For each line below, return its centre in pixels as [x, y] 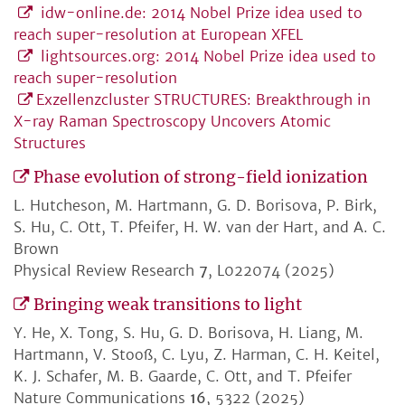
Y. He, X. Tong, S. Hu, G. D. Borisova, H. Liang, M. [188, 333]
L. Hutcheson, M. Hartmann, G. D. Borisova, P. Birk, [195, 206]
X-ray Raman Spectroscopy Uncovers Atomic [172, 122]
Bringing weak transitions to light [168, 305]
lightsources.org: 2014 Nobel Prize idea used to [206, 57]
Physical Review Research [106, 271]
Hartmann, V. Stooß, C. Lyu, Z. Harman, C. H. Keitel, [197, 355]
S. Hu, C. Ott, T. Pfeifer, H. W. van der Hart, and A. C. [200, 227]
